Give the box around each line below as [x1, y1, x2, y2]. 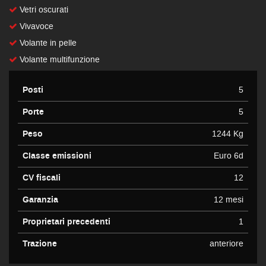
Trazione [23, 237, 57, 250]
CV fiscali [23, 172, 61, 184]
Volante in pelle [17, 37, 77, 49]
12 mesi [214, 194, 243, 205]
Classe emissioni [23, 150, 91, 162]
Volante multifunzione [17, 53, 100, 65]
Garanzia [23, 194, 58, 206]
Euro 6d [214, 150, 243, 161]
